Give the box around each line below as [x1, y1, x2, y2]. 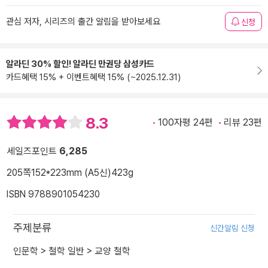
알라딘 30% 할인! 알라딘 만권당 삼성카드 [6, 59, 154, 69]
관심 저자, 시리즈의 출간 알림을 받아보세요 [6, 16, 160, 27]
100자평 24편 [158, 117, 213, 128]
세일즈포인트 [7, 145, 59, 157]
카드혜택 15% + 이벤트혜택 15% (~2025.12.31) [6, 72, 181, 83]
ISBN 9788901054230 [7, 188, 100, 200]
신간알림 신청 [210, 223, 255, 233]
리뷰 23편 [224, 117, 262, 128]
